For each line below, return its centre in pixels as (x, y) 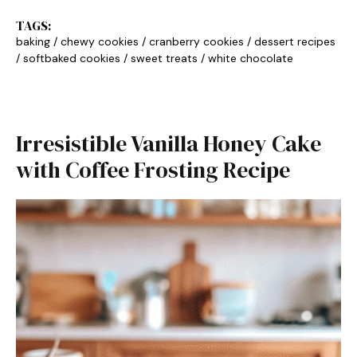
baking (33, 41)
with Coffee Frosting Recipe (153, 170)
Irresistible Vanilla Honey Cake (169, 143)
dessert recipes (295, 41)
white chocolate (251, 58)
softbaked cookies (72, 58)
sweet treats (164, 58)
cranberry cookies (196, 41)
